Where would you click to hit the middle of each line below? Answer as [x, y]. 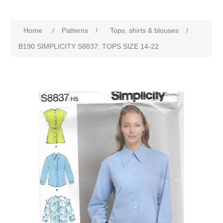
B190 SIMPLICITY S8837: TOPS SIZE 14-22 [89, 46]
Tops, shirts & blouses [145, 30]
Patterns [75, 30]
